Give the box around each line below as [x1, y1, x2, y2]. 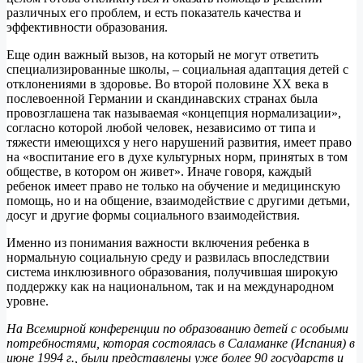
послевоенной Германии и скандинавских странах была [6, 91, 318, 105]
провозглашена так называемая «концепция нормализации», [6, 105, 341, 120]
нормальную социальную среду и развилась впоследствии [6, 250, 330, 264]
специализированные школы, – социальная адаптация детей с [6, 62, 348, 76]
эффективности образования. [6, 19, 168, 34]
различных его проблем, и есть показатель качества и [6, 5, 301, 19]
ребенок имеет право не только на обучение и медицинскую [6, 178, 340, 193]
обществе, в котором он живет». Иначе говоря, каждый [6, 164, 312, 178]
